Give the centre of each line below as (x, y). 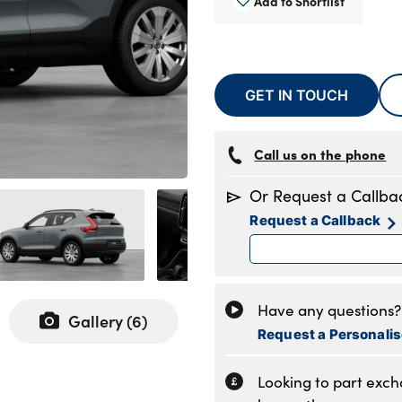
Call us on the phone (320, 154)
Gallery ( (100, 321)
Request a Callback (315, 220)
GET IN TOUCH (297, 95)
